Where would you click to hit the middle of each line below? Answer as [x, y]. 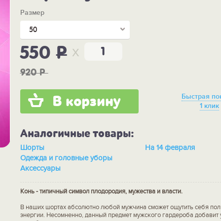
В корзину [86, 101]
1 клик [210, 106]
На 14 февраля [172, 147]
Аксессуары [43, 168]
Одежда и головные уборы [69, 158]
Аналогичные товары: [77, 133]
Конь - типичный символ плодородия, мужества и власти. [101, 191]
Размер [32, 12]
